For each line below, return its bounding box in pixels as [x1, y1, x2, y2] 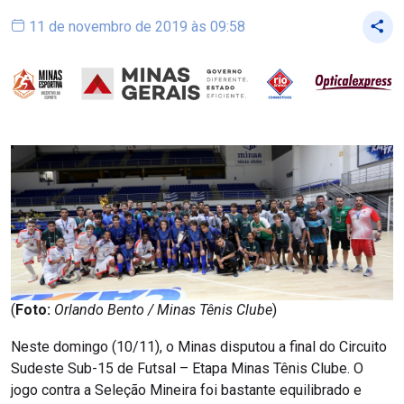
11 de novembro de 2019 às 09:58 [25, 18, 245, 36]
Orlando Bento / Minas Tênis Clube [54, 301, 272, 319]
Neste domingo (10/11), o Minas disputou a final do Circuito [11, 337, 387, 355]
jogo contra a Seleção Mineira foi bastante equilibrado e [11, 381, 362, 399]
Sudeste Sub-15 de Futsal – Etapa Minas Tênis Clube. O [11, 359, 363, 377]
